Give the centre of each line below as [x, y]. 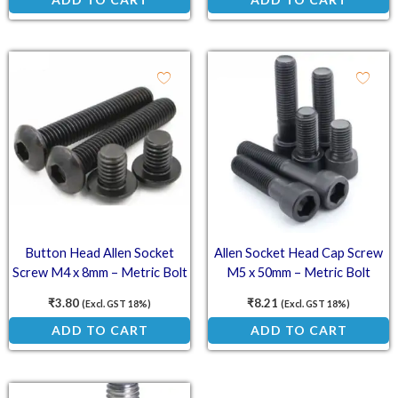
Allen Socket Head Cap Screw [298, 252]
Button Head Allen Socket [99, 252]
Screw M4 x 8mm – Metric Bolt [99, 272]
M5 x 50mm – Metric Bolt [298, 272]
